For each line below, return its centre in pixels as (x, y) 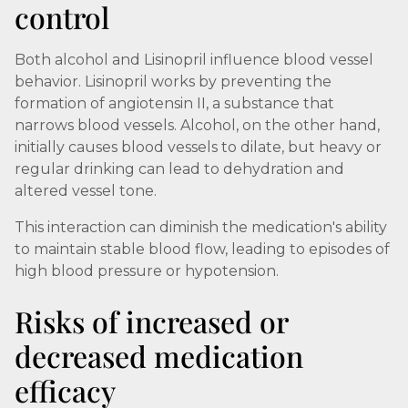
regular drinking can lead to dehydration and (179, 169)
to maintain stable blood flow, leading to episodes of (202, 249)
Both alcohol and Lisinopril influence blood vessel (194, 60)
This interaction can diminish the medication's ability (201, 227)
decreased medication (159, 356)
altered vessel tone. (86, 191)
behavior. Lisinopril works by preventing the (173, 82)
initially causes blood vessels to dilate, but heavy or (198, 147)
